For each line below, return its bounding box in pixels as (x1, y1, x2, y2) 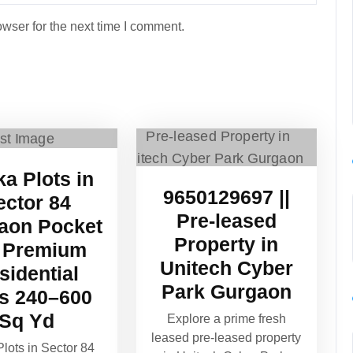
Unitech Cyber (159, 256, 293, 279)
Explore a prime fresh (166, 311, 286, 325)
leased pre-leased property (151, 330, 302, 344)
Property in (174, 232, 279, 255)
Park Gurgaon (161, 280, 292, 303)
